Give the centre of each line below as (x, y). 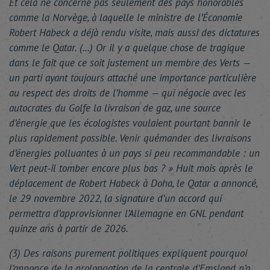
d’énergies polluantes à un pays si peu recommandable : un (134, 153)
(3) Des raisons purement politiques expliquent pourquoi (128, 253)
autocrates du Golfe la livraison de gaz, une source (115, 108)
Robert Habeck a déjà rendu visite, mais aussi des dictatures (134, 33)
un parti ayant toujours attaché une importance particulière (133, 78)
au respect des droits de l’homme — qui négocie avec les (127, 93)
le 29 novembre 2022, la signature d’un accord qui (115, 198)
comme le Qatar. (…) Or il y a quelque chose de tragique (127, 48)
